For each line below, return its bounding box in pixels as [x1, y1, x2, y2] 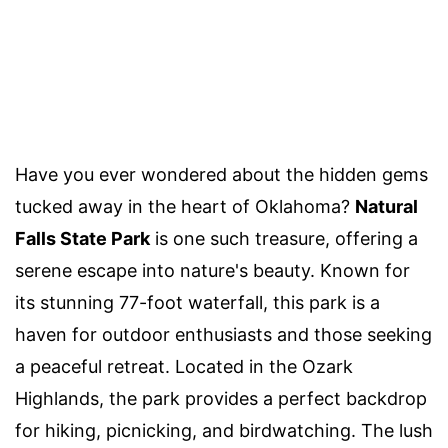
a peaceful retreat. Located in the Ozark [15, 356, 353, 378]
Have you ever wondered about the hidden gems [15, 164, 428, 186]
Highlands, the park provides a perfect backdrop [15, 388, 427, 410]
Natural [355, 196, 418, 218]
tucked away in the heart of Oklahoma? [15, 196, 355, 218]
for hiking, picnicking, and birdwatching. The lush [15, 420, 433, 442]
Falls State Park [15, 228, 150, 250]
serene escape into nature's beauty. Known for [15, 260, 410, 282]
